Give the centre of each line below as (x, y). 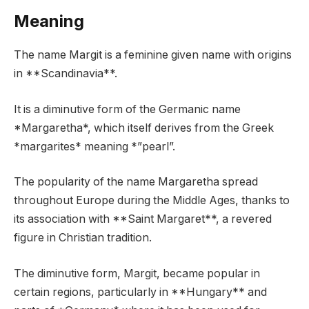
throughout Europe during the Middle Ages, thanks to (152, 201)
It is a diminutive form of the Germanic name (127, 109)
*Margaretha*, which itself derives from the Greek (144, 128)
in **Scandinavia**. (66, 74)
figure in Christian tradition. (83, 238)
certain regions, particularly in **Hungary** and (140, 292)
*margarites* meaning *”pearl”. (94, 146)
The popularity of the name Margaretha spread (136, 182)
